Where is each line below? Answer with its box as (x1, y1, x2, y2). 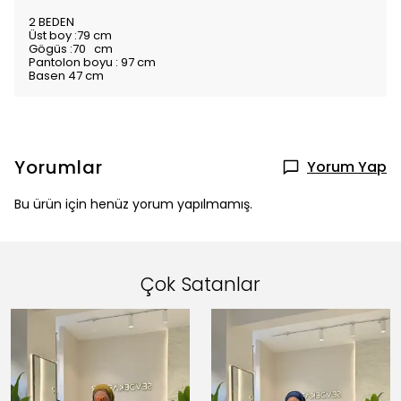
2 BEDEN (29, 13, 77, 31)
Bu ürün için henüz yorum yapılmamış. (14, 195, 252, 214)
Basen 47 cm (29, 67, 104, 85)
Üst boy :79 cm (29, 27, 112, 45)
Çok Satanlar (141, 271, 260, 298)
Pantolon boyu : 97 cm (29, 54, 156, 72)
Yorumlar (14, 155, 103, 181)
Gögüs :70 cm (29, 40, 113, 58)
